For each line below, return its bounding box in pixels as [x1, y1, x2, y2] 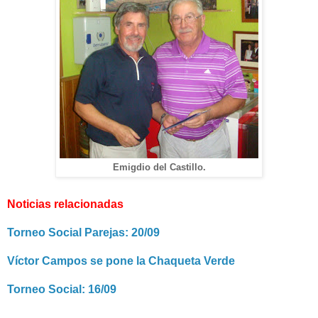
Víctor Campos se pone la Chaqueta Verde [7, 254, 235, 267]
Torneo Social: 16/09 [7, 283, 116, 295]
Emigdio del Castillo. [112, 161, 206, 172]
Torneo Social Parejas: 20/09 [7, 226, 160, 238]
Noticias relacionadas [7, 197, 124, 210]
